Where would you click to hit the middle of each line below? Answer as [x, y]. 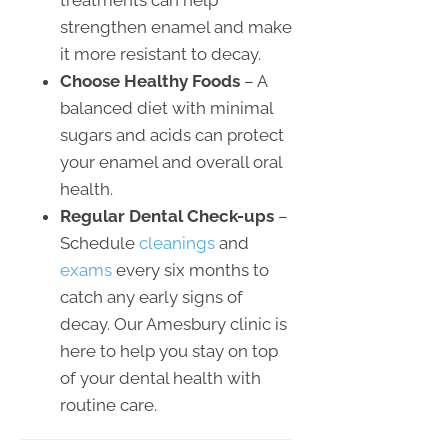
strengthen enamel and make [176, 27]
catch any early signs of [151, 297]
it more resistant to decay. [160, 54]
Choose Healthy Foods [150, 81]
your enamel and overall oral [171, 162]
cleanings [177, 243]
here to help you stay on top [169, 351]
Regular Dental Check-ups [167, 216]
